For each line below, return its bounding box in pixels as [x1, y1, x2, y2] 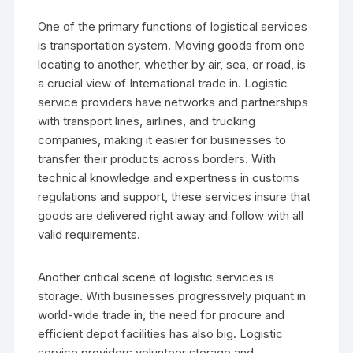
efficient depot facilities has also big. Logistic [38, 325, 284, 341]
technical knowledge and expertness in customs [38, 169, 300, 185]
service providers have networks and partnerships [38, 94, 309, 110]
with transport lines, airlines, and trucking [38, 113, 256, 128]
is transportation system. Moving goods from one [38, 37, 306, 53]
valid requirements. [38, 226, 141, 242]
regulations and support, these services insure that [38, 188, 311, 204]
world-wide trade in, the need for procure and [38, 307, 285, 322]
